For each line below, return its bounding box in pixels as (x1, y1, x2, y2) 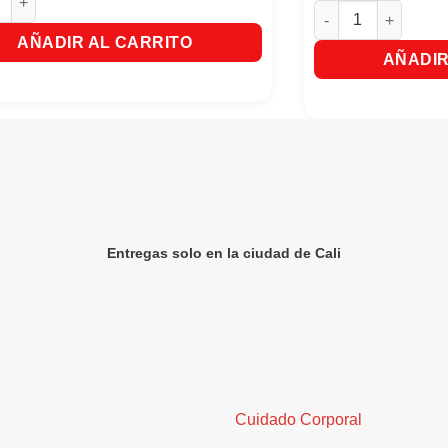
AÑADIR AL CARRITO (17, 33, 194, 51)
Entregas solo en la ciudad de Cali (106, 245, 341, 262)
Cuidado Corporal (235, 410, 363, 428)
